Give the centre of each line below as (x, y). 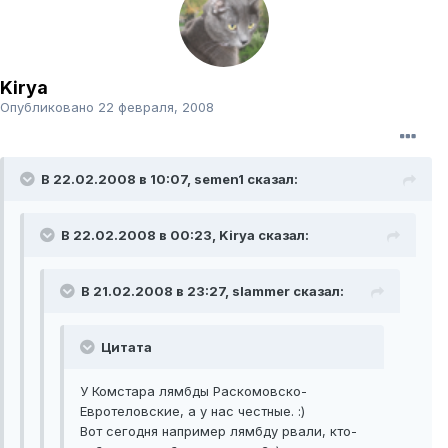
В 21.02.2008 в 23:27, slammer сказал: (212, 291)
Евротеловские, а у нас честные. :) (192, 411)
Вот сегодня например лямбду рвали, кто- (218, 431)
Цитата (125, 347)
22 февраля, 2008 (156, 107)
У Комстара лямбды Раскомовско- (193, 391)
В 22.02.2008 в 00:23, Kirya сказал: (185, 235)
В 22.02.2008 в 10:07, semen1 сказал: (169, 179)
